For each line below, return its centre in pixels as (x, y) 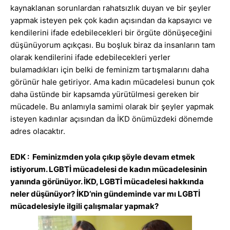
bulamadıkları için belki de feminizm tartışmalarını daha (110, 70)
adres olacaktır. (38, 131)
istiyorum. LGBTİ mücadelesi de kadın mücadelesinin (109, 169)
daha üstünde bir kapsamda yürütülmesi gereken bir (105, 94)
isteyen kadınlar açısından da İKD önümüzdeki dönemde (112, 119)
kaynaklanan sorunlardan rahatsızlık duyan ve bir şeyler (111, 8)
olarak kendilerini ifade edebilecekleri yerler (90, 57)
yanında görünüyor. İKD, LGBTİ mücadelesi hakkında (107, 182)
